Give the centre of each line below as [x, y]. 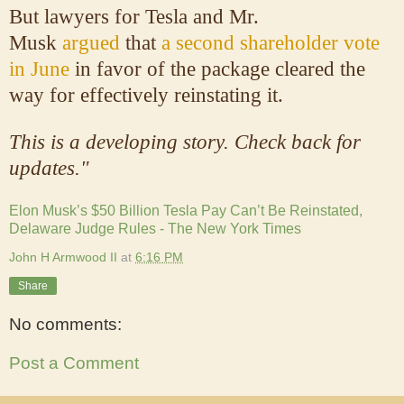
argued [91, 42]
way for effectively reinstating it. [146, 95]
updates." [49, 168]
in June [39, 69]
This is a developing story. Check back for [185, 142]
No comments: [65, 324]
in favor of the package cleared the [220, 69]
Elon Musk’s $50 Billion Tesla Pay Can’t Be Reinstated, [186, 210]
